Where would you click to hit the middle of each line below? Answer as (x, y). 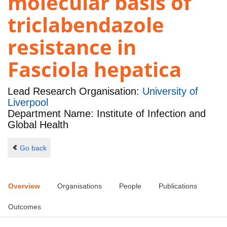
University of (170, 91)
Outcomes (25, 207)
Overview (24, 186)
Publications (178, 186)
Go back (33, 148)
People (130, 186)
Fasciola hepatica (94, 69)
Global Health (38, 125)
